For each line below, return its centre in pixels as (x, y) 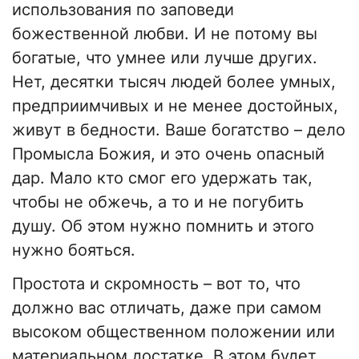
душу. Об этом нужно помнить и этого (163, 226)
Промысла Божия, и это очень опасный (168, 153)
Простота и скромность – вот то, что (156, 283)
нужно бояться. (74, 250)
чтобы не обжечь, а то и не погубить (158, 202)
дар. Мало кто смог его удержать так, (162, 177)
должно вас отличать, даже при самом (167, 307)
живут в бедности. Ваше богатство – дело (179, 129)
